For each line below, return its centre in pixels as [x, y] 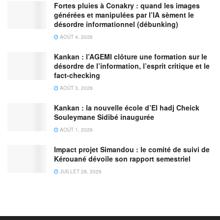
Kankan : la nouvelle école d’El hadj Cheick [127, 107]
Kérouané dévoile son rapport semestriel [122, 158]
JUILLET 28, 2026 [80, 171]
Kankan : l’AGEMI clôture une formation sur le [131, 56]
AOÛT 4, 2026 [76, 37]
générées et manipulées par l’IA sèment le [124, 14]
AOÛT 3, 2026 [76, 88]
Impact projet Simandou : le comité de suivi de [132, 149]
